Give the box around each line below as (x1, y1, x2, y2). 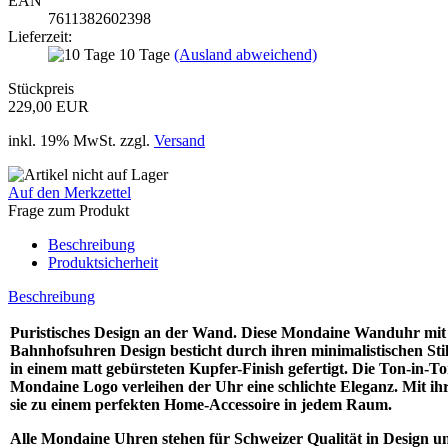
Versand (154, 131, 205, 149)
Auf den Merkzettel (8, 183, 131, 201)
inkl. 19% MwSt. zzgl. (8, 131, 154, 149)
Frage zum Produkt (8, 201, 129, 219)
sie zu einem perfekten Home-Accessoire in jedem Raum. (10, 395, 392, 413)
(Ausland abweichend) (174, 45, 317, 63)
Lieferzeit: (8, 27, 72, 45)
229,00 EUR (8, 97, 89, 115)
